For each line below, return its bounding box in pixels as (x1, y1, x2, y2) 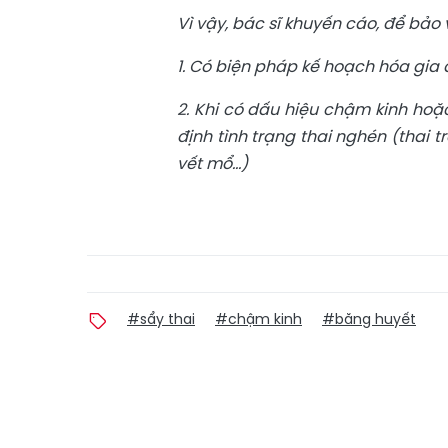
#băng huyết (322, 309, 416, 329)
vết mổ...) (177, 152, 248, 175)
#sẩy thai (127, 309, 195, 329)
